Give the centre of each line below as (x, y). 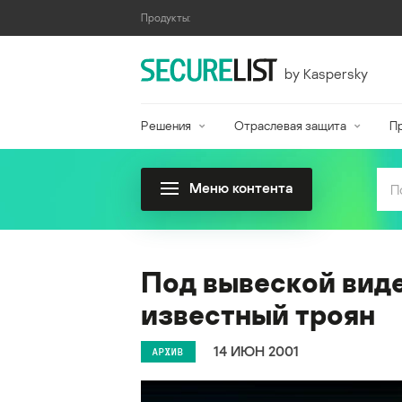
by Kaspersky (326, 73)
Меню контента (241, 188)
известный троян (258, 315)
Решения (166, 125)
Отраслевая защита (290, 125)
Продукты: (166, 17)
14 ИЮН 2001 (256, 351)
